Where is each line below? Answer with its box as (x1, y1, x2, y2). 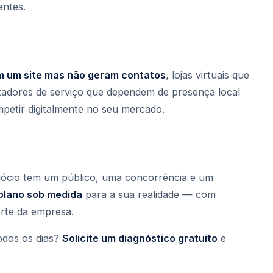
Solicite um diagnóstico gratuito (62, 232, 218, 244)
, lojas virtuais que (166, 69, 249, 82)
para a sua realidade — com (82, 188, 216, 200)
